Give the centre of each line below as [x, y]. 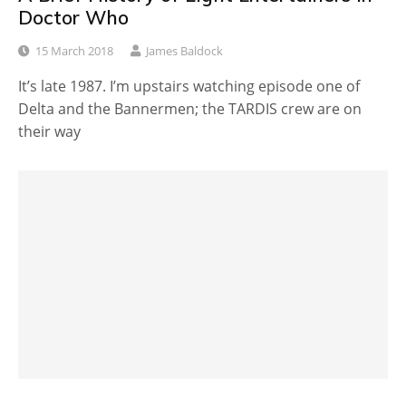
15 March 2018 [74, 51]
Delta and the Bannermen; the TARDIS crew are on [190, 109]
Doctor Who [73, 17]
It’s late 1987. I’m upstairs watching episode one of [189, 87]
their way [49, 132]
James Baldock [184, 51]
